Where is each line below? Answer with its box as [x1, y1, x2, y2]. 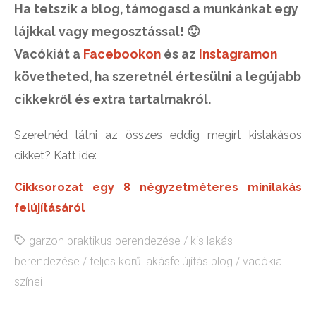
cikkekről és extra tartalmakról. [14, 92, 212, 107]
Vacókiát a [14, 47, 84, 62]
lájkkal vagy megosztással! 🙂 [14, 24, 200, 39]
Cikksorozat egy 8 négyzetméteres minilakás [14, 181, 302, 195]
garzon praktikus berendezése [28, 233, 181, 248]
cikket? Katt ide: [14, 149, 97, 163]
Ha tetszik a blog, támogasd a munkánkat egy [14, 1, 299, 17]
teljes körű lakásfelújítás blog [90, 254, 233, 268]
